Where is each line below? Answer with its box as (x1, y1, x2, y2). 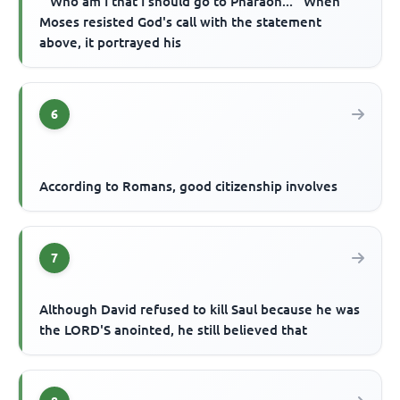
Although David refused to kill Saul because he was (39, 301, 361, 317)
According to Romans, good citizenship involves (39, 178, 338, 194)
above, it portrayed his (39, 34, 182, 50)
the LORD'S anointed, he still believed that (39, 321, 308, 337)
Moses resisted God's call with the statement (39, 13, 322, 29)
